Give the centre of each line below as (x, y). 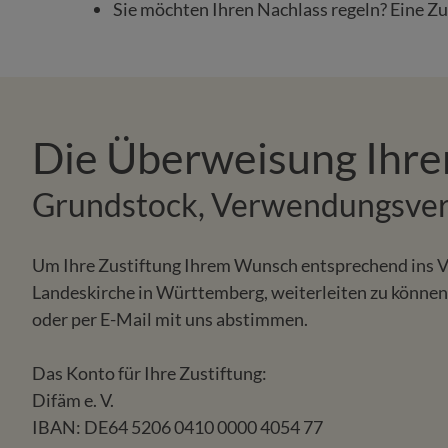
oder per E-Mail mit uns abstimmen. (170, 318)
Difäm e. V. (73, 399)
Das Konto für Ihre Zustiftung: (149, 372)
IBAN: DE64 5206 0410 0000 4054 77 (177, 426)
